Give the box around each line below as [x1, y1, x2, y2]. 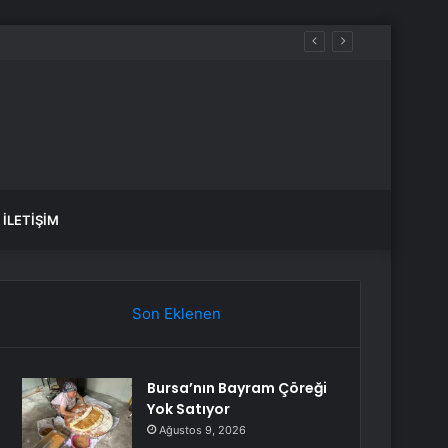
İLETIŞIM [3, 212, 59, 228]
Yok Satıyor [147, 399, 231, 419]
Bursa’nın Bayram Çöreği [147, 378, 328, 398]
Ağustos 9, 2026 [159, 423, 247, 437]
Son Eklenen [131, 304, 221, 323]
